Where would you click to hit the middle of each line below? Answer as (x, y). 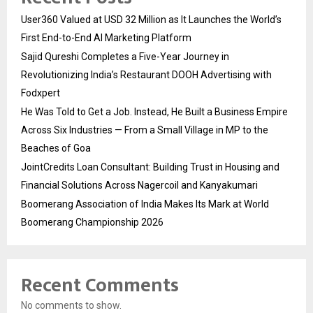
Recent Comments (100, 285)
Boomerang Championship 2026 (92, 222)
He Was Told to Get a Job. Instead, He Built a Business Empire (154, 111)
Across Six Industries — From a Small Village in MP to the (145, 130)
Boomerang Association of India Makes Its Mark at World (145, 204)
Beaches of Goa (56, 148)
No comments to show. (71, 305)
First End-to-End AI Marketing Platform (106, 37)
